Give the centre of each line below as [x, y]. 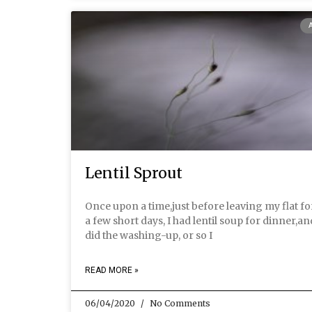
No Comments [179, 303]
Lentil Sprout [134, 173]
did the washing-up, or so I [149, 235]
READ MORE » [112, 270]
